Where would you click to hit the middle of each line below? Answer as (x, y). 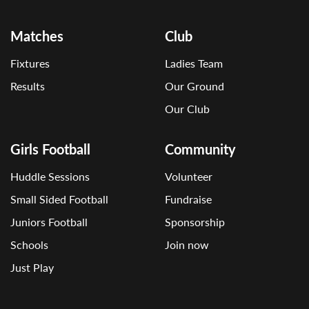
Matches (37, 36)
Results (28, 86)
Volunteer (189, 176)
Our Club (187, 109)
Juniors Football (49, 222)
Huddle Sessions (50, 176)
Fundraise (188, 199)
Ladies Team (194, 63)
